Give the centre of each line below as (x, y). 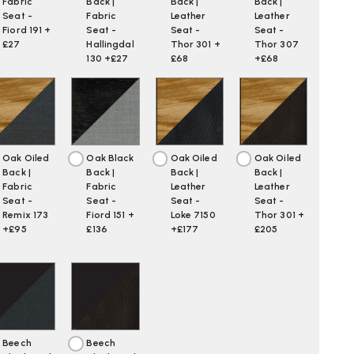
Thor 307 (276, 44)
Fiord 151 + (110, 215)
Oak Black (110, 158)
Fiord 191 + (27, 30)
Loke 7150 (193, 215)
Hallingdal (110, 44)
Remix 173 (26, 215)
